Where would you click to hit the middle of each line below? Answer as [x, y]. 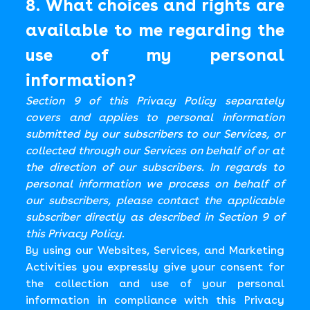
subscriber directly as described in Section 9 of [155, 217]
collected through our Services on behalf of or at [155, 151]
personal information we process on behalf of [155, 184]
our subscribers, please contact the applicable [155, 200]
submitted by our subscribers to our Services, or [155, 134]
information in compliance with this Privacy [155, 300]
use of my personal [155, 55]
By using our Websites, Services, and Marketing [155, 250]
